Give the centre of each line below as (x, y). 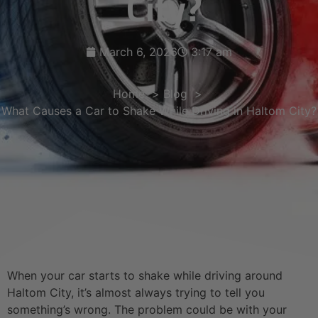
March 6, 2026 (138, 51)
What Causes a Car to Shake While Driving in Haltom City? (159, 110)
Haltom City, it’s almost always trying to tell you (136, 292)
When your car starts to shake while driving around (145, 275)
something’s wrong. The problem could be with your (147, 309)
